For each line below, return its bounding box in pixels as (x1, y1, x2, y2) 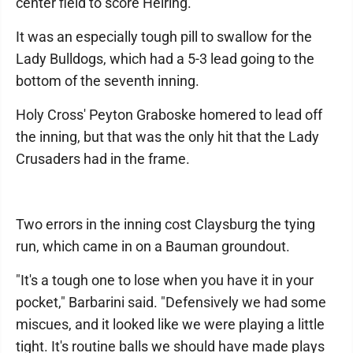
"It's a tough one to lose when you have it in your (16, 271, 314, 288)
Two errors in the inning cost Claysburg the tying (16, 215, 315, 232)
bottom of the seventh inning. (16, 72, 199, 89)
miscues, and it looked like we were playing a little (16, 315, 325, 333)
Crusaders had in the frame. (16, 150, 190, 167)
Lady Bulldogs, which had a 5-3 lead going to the (16, 50, 314, 67)
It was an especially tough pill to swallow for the (16, 28, 312, 45)
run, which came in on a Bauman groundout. (16, 237, 290, 255)
